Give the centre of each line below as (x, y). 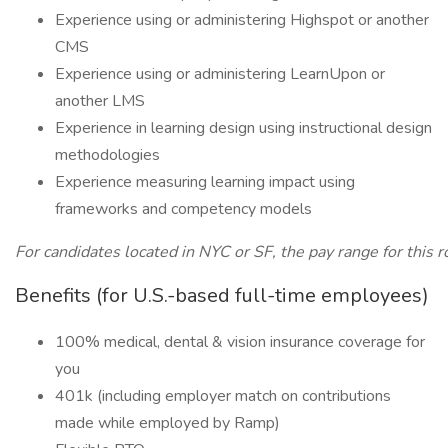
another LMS (100, 101)
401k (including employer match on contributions (223, 396)
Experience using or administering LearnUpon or (220, 74)
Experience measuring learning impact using (205, 182)
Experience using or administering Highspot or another (242, 20)
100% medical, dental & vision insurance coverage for (240, 342)
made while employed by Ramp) (167, 423)
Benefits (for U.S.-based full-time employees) (222, 295)
